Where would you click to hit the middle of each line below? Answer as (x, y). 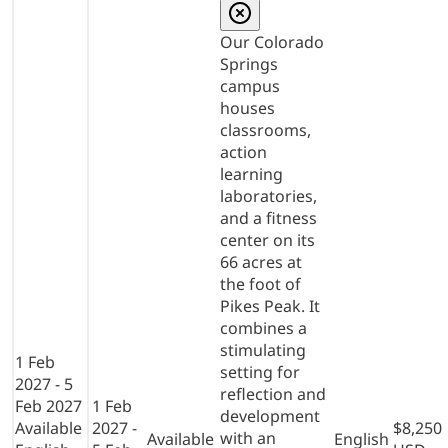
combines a (263, 327)
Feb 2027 (48, 405)
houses (247, 107)
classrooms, (265, 129)
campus (250, 85)
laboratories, (268, 195)
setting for (260, 371)
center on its (267, 239)
